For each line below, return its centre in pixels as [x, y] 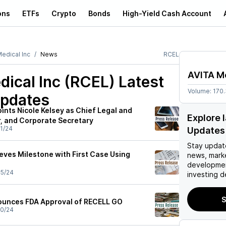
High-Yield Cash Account [167, 13]
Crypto [64, 13]
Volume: [200, 91]
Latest [139, 82]
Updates [206, 130]
